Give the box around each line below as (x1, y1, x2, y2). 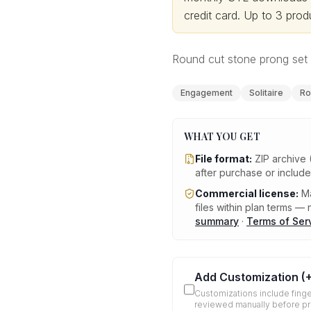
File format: (195, 153, 252, 165)
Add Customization (194, 270, 299, 284)
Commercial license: (195, 187, 299, 199)
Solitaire (249, 87, 283, 98)
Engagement (180, 87, 233, 98)
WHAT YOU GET (184, 130, 261, 143)
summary (195, 215, 239, 227)
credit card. (184, 8, 244, 22)
